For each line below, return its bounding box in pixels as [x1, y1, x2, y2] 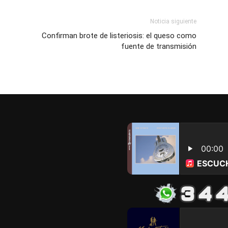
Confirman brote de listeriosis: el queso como [42, 31, 196, 40]
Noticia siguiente [150, 17, 196, 25]
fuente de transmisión [121, 41, 196, 51]
